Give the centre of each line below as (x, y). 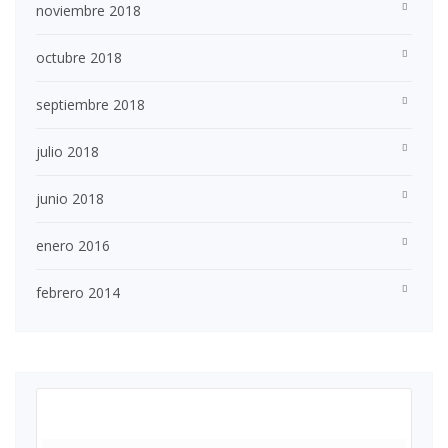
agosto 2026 (224, 416)
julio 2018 (67, 152)
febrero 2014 (78, 293)
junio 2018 (70, 199)
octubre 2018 (79, 58)
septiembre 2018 (90, 105)
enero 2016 (73, 246)
